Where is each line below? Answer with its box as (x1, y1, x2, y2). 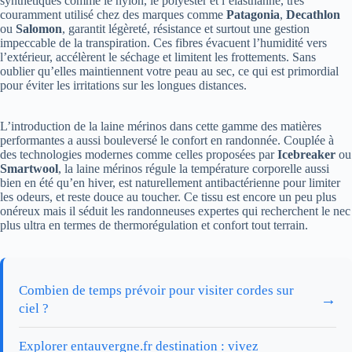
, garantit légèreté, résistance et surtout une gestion (62, 22, 310, 36)
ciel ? (19, 301, 49, 317)
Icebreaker (277, 148, 335, 162)
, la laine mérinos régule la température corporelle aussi (58, 162, 329, 176)
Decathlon (286, 8, 340, 22)
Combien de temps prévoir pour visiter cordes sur (19, 283, 294, 299)
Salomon (16, 22, 62, 36)
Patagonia (226, 8, 280, 22)
